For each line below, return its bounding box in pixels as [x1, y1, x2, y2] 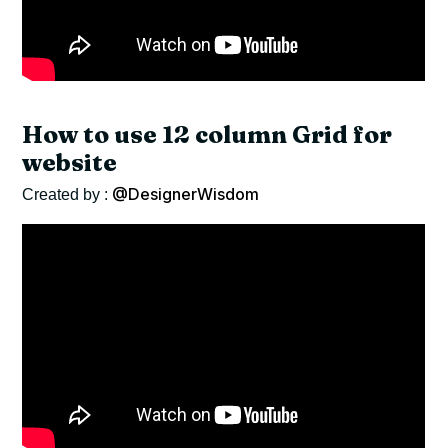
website [22, 148, 118, 178]
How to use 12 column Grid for [22, 120, 393, 150]
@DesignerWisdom [112, 184, 260, 205]
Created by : [22, 186, 113, 204]
